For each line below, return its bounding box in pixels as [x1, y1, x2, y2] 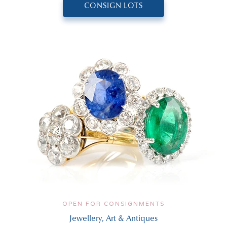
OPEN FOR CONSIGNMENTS [62, 200, 165, 207]
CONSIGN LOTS [84, 2, 143, 10]
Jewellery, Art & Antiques [69, 214, 158, 223]
